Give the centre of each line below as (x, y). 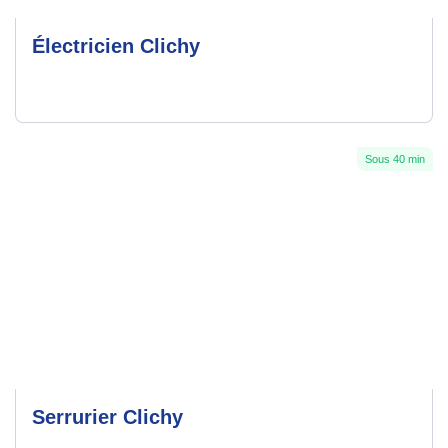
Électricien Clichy (116, 46)
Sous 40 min (395, 159)
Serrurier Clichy (107, 417)
